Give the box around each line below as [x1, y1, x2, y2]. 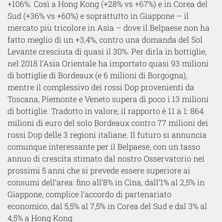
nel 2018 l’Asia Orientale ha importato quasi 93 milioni [7, 57, 209, 68]
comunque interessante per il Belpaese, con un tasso [7, 141, 200, 152]
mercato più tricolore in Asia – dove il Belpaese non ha [7, 22, 210, 33]
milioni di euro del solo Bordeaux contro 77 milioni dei [7, 117, 208, 128]
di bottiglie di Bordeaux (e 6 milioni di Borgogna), [7, 69, 187, 80]
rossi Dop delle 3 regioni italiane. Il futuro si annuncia [7, 129, 207, 140]
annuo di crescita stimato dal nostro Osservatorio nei [7, 153, 205, 164]
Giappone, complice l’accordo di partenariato [7, 188, 171, 199]
